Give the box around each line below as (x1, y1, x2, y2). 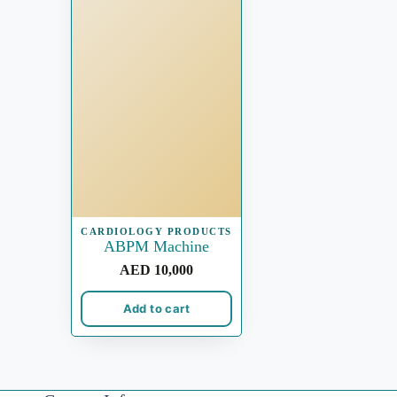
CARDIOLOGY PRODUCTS (81, 225, 232, 237)
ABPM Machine (103, 237, 209, 255)
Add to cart (122, 301, 191, 316)
